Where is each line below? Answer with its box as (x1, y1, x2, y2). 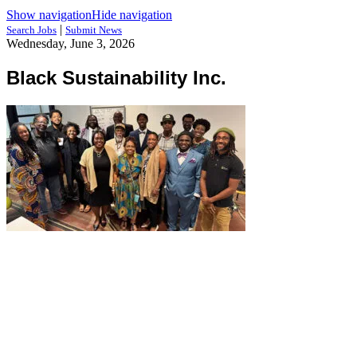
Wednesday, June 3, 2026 (6, 37, 135, 50)
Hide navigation (92, 8, 172, 22)
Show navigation (6, 8, 92, 22)
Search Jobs (6, 24, 57, 36)
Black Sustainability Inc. (6, 66, 226, 88)
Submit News (65, 24, 122, 36)
